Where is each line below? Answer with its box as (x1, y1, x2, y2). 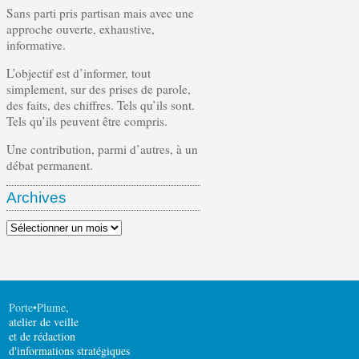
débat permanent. (6, 157, 93, 174)
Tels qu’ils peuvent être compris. (6, 113, 167, 130)
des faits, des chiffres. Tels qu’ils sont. (6, 97, 195, 114)
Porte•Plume (9, 300, 67, 316)
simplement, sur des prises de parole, (6, 81, 191, 98)
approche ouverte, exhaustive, (6, 21, 155, 38)
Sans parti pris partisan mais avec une (6, 5, 194, 22)
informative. (6, 37, 66, 54)
